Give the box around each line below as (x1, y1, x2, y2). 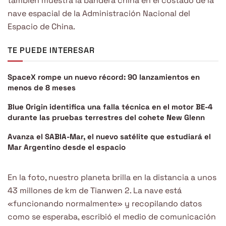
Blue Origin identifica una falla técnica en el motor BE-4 (8, 101, 213, 111)
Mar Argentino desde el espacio (8, 142, 126, 152)
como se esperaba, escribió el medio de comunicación (8, 211, 216, 222)
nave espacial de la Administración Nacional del (8, 8, 190, 19)
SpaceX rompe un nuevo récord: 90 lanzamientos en (8, 72, 200, 82)
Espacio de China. (8, 21, 75, 32)
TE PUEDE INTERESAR (8, 44, 95, 55)
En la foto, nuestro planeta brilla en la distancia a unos (8, 172, 216, 183)
